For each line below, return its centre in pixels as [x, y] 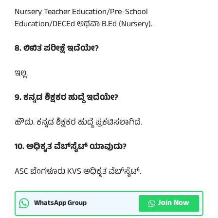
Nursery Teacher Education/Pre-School [81, 12]
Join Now [173, 204]
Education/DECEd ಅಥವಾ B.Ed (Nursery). [83, 25]
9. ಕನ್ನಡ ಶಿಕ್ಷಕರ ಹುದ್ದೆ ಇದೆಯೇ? [66, 99]
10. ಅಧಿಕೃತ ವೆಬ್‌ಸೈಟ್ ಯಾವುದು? [71, 148]
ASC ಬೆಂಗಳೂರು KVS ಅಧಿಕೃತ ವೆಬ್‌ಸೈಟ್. [78, 172]
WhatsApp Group [60, 203]
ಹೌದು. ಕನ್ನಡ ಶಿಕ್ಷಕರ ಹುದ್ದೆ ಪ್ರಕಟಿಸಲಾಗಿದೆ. [78, 123]
